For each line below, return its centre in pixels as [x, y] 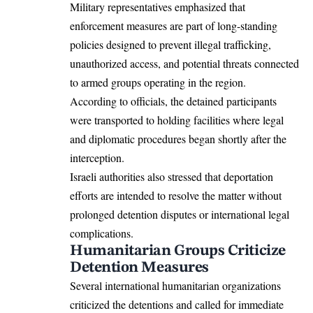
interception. [97, 157]
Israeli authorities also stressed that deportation [172, 176]
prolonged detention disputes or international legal [180, 214]
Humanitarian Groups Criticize [178, 250]
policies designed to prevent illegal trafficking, [170, 44]
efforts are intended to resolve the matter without [176, 195]
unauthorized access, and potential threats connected [184, 63]
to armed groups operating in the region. [158, 82]
